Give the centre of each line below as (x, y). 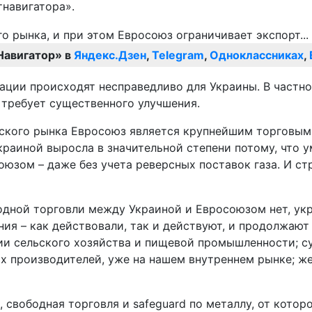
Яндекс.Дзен (110, 55)
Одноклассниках (257, 55)
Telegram (178, 55)
